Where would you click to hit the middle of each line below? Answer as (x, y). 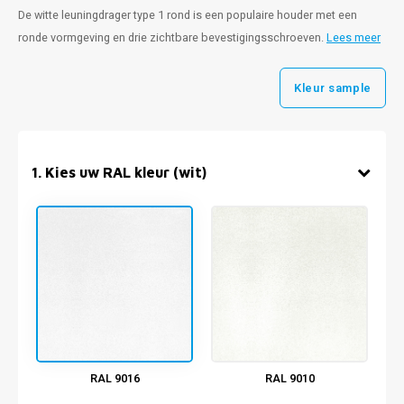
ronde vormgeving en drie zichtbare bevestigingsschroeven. (172, 38)
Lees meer (353, 38)
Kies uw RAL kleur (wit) (126, 171)
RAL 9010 (289, 379)
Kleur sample (333, 87)
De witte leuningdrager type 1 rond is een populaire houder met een (188, 15)
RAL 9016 (115, 379)
